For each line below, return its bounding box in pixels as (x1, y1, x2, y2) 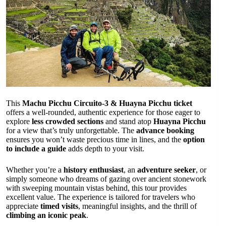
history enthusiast (64, 165, 124, 174)
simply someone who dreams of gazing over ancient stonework (6, 174, 206, 183)
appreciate (6, 201, 40, 210)
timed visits (40, 201, 78, 210)
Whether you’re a (6, 165, 64, 174)
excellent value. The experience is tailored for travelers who (6, 192, 195, 201)
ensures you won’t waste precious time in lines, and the (6, 135, 183, 144)
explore (6, 117, 32, 126)
